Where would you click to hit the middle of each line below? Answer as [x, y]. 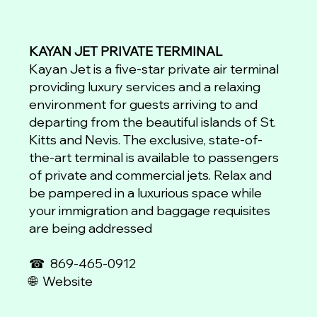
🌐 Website [61, 282]
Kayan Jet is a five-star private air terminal [154, 69]
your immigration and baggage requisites [150, 211]
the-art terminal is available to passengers [154, 158]
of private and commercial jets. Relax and [151, 175]
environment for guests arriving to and [144, 105]
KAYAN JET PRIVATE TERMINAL [126, 52]
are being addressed [91, 229]
